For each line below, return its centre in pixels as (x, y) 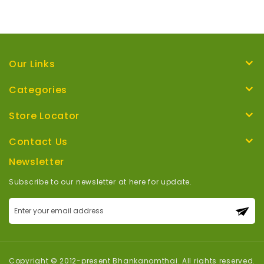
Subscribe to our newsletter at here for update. (100, 182)
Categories (38, 90)
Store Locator (44, 116)
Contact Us (38, 142)
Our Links (32, 64)
